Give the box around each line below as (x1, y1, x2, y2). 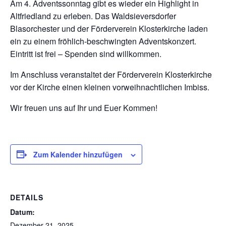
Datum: (10, 206, 35, 217)
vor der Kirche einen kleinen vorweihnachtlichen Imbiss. (10, 81, 209, 93)
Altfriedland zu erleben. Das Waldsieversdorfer (10, 10, 176, 22)
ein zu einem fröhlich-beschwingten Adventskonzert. (10, 35, 196, 47)
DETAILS (10, 192, 43, 202)
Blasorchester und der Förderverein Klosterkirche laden (10, 22, 208, 34)
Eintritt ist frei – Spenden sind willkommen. (10, 47, 161, 60)
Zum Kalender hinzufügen (33, 149, 123, 159)
